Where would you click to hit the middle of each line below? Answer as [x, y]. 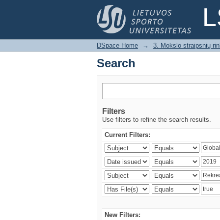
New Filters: [123, 215]
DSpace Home [117, 45]
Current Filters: [127, 135]
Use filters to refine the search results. [157, 120]
